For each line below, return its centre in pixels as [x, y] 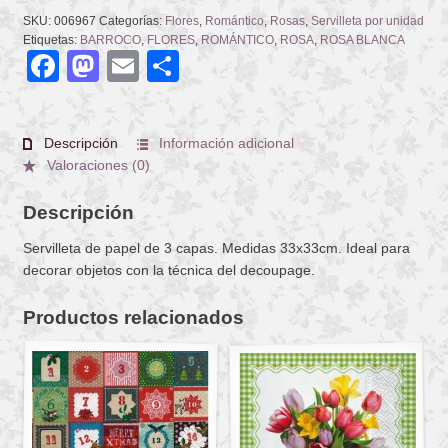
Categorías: [131, 20]
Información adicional [225, 143]
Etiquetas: [51, 39]
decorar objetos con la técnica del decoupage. [168, 269]
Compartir [249, 65]
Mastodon [169, 65]
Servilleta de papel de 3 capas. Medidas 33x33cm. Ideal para [216, 247]
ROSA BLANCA [362, 39]
